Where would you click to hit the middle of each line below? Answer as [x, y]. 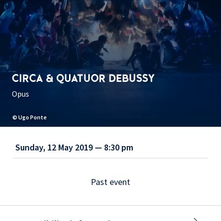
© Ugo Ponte [30, 117]
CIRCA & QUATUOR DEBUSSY [83, 79]
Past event [110, 182]
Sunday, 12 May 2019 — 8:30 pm [74, 147]
